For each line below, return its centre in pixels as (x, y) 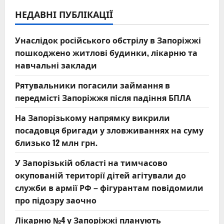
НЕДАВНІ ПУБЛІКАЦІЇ (64, 14)
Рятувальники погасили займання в (92, 85)
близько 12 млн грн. (56, 143)
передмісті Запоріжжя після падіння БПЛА (103, 98)
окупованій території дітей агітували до (100, 175)
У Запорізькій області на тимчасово (91, 163)
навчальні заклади (56, 65)
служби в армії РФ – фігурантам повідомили (109, 188)
